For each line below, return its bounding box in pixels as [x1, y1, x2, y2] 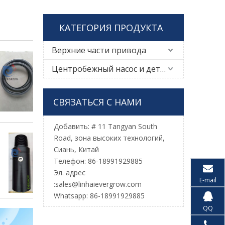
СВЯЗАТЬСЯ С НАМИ [53, 96, 142, 108]
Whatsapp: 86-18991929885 [54, 191, 145, 200]
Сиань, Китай [54, 145, 99, 154]
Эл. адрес [54, 168, 85, 177]
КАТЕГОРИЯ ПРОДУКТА [59, 22, 163, 34]
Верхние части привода [52, 45, 146, 56]
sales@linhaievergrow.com [55, 179, 142, 189]
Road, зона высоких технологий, [54, 133, 165, 143]
